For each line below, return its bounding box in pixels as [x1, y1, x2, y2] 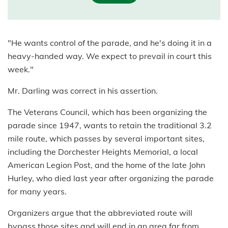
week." [8, 64, 34, 75]
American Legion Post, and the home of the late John [8, 160, 205, 170]
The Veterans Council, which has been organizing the [8, 107, 207, 118]
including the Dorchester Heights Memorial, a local [8, 147, 198, 157]
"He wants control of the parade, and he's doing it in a [8, 38, 212, 48]
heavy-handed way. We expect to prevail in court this [8, 51, 212, 62]
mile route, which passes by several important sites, [8, 133, 205, 144]
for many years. [8, 186, 67, 197]
